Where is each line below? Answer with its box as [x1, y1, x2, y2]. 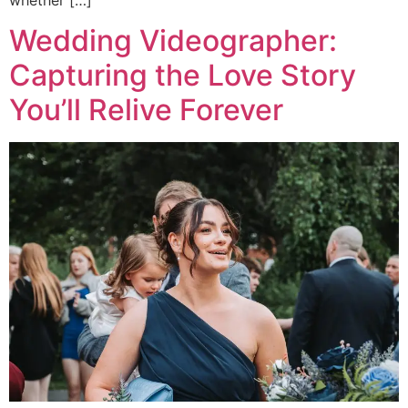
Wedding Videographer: [9, 23, 337, 59]
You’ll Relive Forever [9, 92, 283, 128]
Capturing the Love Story [9, 57, 356, 94]
